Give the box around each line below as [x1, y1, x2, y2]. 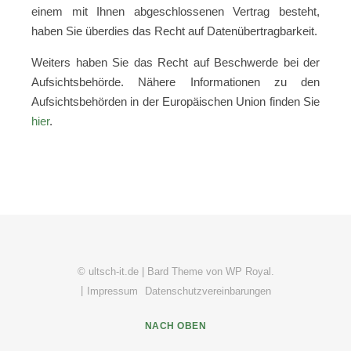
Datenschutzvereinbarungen [145, 285, 271, 297]
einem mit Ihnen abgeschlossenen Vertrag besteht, [31, 5, 320, 18]
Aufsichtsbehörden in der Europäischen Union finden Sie [31, 95, 320, 108]
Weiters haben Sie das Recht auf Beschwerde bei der [31, 56, 320, 69]
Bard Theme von [147, 266, 226, 277]
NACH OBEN [144, 320, 207, 331]
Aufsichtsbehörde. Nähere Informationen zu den [31, 75, 320, 89]
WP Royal [225, 266, 271, 277]
